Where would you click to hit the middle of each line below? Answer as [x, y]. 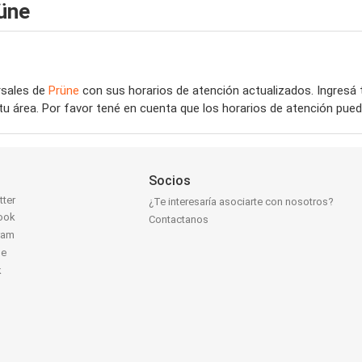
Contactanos [179, 220]
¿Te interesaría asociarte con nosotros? [242, 202]
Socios [170, 181]
